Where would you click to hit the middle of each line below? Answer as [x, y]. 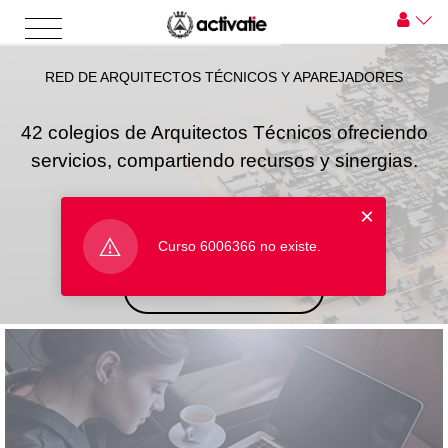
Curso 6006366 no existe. [239, 246]
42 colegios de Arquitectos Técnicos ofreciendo [224, 133]
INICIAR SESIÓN [224, 290]
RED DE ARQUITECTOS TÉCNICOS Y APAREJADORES [224, 77]
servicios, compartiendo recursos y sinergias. [224, 161]
